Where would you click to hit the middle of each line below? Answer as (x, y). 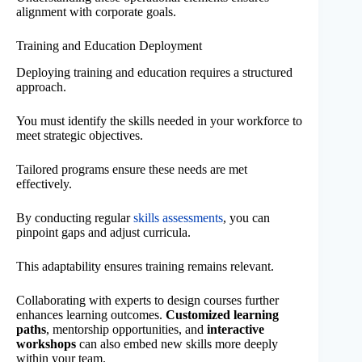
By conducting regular (75, 217)
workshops (46, 343)
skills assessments (178, 217)
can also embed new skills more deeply (177, 343)
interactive (236, 329)
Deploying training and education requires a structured (154, 72)
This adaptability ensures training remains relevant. (145, 266)
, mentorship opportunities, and (126, 329)
